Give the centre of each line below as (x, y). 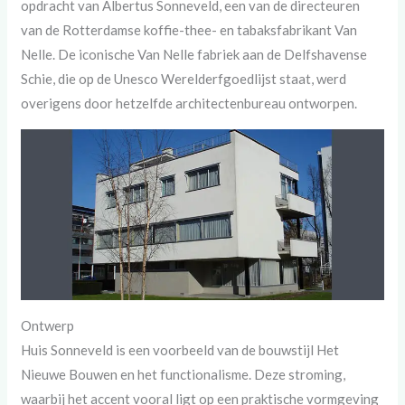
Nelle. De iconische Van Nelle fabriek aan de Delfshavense (194, 54)
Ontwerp (48, 326)
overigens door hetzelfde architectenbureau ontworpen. (189, 103)
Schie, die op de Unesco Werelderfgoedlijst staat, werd (184, 78)
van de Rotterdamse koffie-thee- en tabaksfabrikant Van (189, 29)
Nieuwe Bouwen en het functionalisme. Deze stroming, (184, 375)
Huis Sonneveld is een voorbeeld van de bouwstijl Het (180, 350)
